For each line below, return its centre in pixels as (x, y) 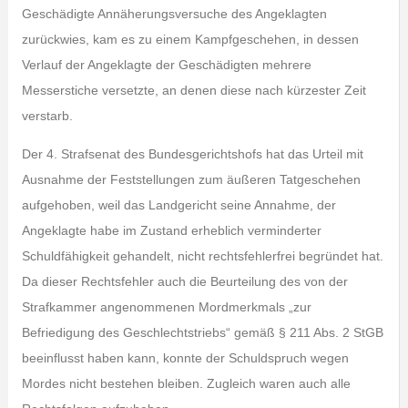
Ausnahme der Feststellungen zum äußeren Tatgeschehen (191, 179)
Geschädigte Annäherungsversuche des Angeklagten (174, 14)
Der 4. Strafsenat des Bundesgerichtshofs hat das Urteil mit (192, 154)
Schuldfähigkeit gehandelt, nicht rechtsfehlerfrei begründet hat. (202, 256)
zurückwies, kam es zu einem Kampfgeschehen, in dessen (190, 39)
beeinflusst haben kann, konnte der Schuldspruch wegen (185, 358)
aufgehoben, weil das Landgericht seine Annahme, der (178, 205)
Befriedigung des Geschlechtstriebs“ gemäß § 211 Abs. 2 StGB (202, 332)
